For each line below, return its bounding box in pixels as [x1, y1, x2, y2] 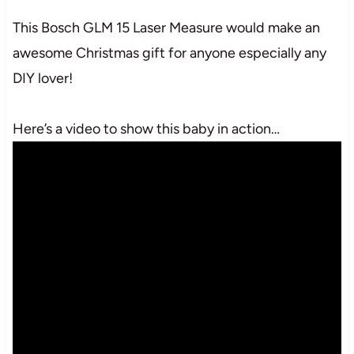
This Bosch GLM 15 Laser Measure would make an [12, 18, 320, 36]
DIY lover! [12, 69, 73, 87]
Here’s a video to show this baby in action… [12, 119, 280, 137]
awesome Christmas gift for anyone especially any [12, 43, 326, 62]
